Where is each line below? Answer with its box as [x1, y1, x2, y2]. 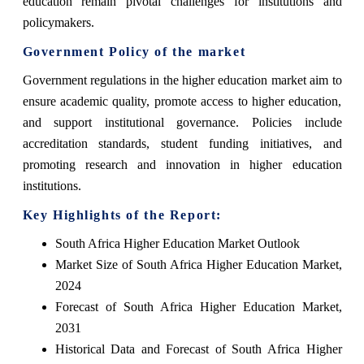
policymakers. [22, 15, 94, 29]
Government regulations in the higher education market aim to [22, 72, 342, 87]
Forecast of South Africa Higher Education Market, [54, 299, 342, 314]
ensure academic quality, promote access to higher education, [22, 93, 342, 108]
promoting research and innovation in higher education [22, 157, 342, 171]
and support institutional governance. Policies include [22, 115, 342, 129]
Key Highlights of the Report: [22, 207, 222, 222]
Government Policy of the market [22, 44, 246, 58]
